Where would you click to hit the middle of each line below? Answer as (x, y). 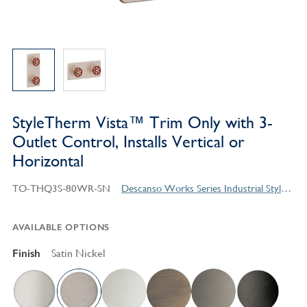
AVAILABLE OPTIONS (61, 228)
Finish (26, 254)
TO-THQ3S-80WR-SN (61, 188)
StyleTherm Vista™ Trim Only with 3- (142, 123)
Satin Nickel (78, 254)
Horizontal (48, 161)
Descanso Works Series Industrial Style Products (286, 188)
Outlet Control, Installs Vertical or (128, 142)
